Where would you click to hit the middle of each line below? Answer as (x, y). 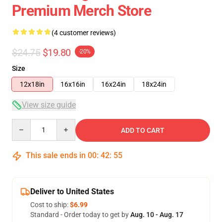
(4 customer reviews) (84, 33)
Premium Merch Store (82, 11)
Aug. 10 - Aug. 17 (157, 215)
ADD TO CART (143, 130)
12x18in (32, 84)
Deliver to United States (72, 192)
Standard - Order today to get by (80, 215)
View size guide (49, 105)
